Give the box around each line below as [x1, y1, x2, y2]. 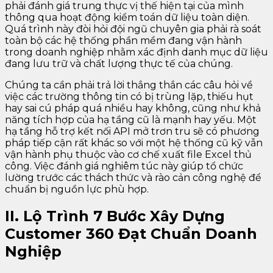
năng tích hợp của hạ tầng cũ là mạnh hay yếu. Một [5, 114, 257, 126]
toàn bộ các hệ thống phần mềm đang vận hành [5, 35, 242, 47]
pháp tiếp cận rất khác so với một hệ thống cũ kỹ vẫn [5, 137, 263, 149]
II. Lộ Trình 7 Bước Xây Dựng [5, 207, 225, 225]
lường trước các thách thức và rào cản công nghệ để [5, 172, 261, 184]
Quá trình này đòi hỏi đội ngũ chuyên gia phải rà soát [5, 23, 261, 35]
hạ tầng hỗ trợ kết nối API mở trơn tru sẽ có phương [5, 126, 260, 138]
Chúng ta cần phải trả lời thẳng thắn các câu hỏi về [5, 79, 253, 91]
